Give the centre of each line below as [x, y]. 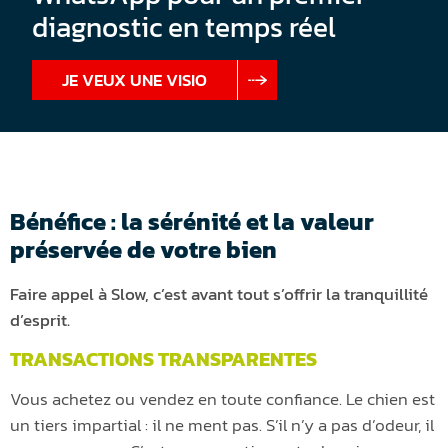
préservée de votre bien [143, 250]
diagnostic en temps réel [184, 27]
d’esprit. [40, 320]
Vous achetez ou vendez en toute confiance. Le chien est [222, 399]
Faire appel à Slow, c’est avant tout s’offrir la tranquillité [219, 294]
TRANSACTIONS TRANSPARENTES [163, 359]
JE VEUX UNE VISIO [134, 80]
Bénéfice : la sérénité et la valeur [192, 222]
